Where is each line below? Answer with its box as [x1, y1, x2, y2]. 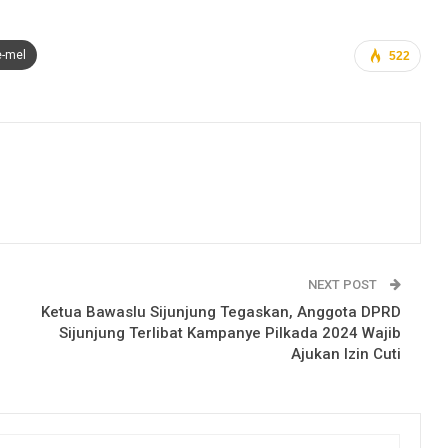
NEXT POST [308, 276, 380, 292]
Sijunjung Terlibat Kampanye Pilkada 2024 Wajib [59, 323, 401, 342]
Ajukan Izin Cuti [291, 344, 401, 363]
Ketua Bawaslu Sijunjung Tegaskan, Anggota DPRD [41, 302, 401, 321]
